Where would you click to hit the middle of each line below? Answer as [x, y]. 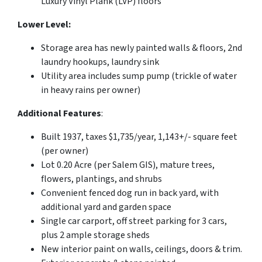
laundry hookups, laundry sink [100, 62]
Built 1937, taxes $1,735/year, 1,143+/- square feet [139, 137]
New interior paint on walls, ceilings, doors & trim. [142, 249]
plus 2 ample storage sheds [95, 235]
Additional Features [59, 114]
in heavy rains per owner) [91, 90]
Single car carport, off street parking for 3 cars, [134, 221]
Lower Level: [44, 25]
